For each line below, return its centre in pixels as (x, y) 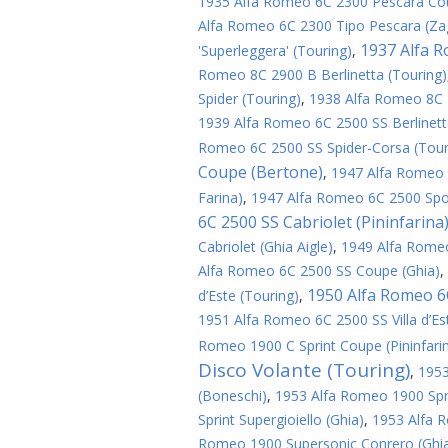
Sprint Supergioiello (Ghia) (281, 419)
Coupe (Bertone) (260, 172)
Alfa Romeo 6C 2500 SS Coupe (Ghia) (319, 270)
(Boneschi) (232, 395)
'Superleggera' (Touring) (275, 50)
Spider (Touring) (249, 98)
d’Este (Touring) (248, 295)
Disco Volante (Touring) (304, 370)
